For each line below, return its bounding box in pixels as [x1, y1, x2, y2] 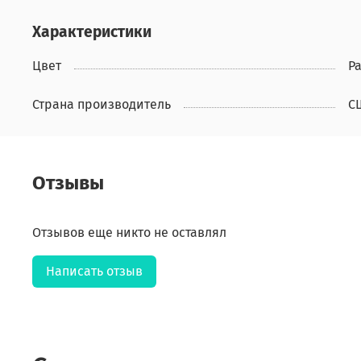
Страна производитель [32, 96, 171, 112]
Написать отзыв [46, 263, 143, 279]
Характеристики [32, 22, 151, 41]
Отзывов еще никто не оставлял [32, 224, 226, 240]
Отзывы [32, 171, 104, 194]
